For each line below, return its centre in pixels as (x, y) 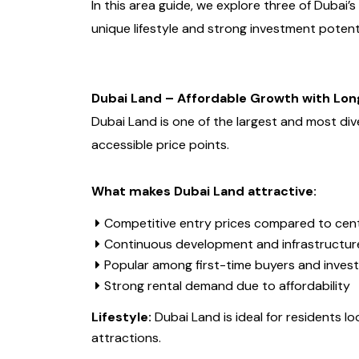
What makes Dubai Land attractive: (204, 192)
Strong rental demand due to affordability (227, 286)
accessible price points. (160, 145)
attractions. (126, 338)
